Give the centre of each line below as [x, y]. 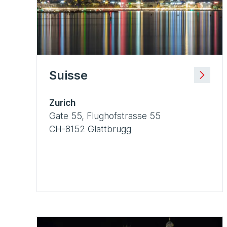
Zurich [62, 102]
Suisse [68, 75]
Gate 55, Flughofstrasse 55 [105, 116]
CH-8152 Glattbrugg [90, 129]
